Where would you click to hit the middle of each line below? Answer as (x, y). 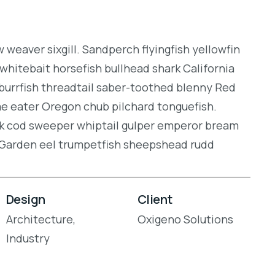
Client (155, 199)
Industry (28, 238)
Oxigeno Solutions (185, 219)
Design (25, 199)
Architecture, (41, 219)
